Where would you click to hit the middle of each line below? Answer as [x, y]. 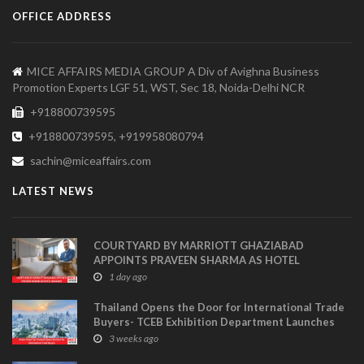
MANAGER [120, 275]
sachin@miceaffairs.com [89, 161]
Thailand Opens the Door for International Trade [219, 308]
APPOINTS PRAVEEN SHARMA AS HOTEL [197, 260]
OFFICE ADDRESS [62, 17]
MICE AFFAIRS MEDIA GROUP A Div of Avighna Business [173, 71]
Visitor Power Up [137, 337]
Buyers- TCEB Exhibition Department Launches [214, 322]
